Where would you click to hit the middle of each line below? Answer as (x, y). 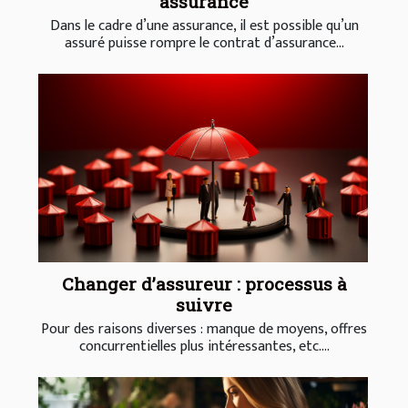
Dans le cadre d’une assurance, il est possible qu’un (204, 26)
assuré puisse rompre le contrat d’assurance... (204, 44)
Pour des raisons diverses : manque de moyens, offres (204, 329)
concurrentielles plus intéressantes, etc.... (204, 346)
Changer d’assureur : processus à (204, 283)
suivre (204, 304)
